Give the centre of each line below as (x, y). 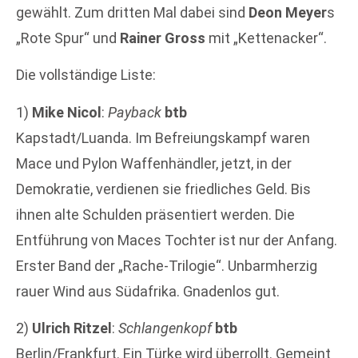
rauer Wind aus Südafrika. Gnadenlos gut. (148, 291)
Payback (135, 112)
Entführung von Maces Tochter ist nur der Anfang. (177, 240)
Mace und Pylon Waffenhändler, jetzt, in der (154, 163)
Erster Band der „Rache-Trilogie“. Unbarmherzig (167, 265)
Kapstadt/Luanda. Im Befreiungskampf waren (163, 137)
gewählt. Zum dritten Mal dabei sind (132, 12)
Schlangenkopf (165, 328)
